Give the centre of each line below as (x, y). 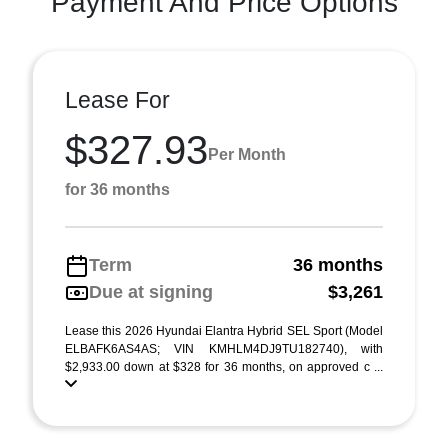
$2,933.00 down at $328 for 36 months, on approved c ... (224, 367)
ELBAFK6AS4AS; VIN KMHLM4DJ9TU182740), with (224, 349)
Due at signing (151, 292)
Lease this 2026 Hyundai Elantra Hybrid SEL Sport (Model (224, 331)
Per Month (247, 154)
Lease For (117, 100)
